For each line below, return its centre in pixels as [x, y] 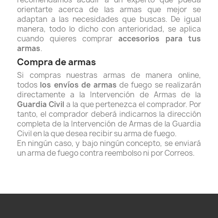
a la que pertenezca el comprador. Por [132, 104]
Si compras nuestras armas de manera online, [109, 75]
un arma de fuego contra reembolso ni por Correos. [106, 153]
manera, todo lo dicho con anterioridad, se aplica [109, 29]
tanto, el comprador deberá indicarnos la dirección [109, 114]
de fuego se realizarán [160, 85]
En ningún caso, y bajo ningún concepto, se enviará [109, 143]
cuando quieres [50, 39]
